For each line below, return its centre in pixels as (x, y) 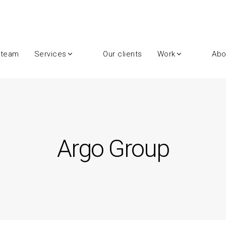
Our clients (123, 54)
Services (50, 54)
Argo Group (113, 148)
